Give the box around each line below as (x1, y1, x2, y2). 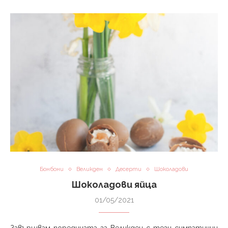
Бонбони (40, 166, 64, 173)
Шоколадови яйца (71, 179, 157, 190)
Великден (76, 166, 103, 173)
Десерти (116, 166, 141, 173)
